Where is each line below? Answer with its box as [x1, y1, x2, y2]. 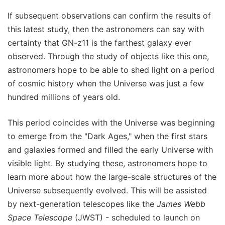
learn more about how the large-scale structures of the [8, 172, 216, 182]
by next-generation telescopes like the [8, 199, 157, 209]
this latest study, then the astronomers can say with [8, 24, 204, 35]
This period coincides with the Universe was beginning [8, 118, 215, 128]
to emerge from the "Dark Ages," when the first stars [8, 131, 207, 142]
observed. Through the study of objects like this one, [8, 51, 209, 62]
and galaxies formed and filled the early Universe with [8, 145, 213, 155]
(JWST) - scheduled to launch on [72, 212, 200, 223]
